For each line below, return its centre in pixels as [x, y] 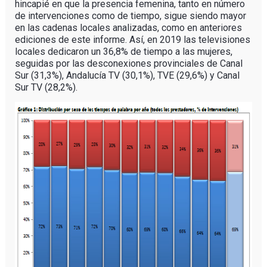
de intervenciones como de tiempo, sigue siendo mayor [130, 15]
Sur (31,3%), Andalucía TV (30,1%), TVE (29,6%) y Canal [127, 75]
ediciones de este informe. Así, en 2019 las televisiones [132, 39]
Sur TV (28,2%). [46, 87]
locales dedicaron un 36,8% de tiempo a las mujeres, [123, 51]
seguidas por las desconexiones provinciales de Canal [128, 63]
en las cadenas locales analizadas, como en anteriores [128, 27]
